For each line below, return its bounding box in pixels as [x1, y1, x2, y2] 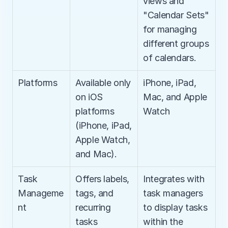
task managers [143, 188, 203, 198]
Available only [75, 77, 131, 88]
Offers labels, [75, 174, 129, 184]
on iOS [75, 92, 103, 102]
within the [143, 216, 183, 227]
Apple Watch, [75, 134, 130, 145]
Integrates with [143, 174, 205, 184]
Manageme [18, 188, 64, 198]
